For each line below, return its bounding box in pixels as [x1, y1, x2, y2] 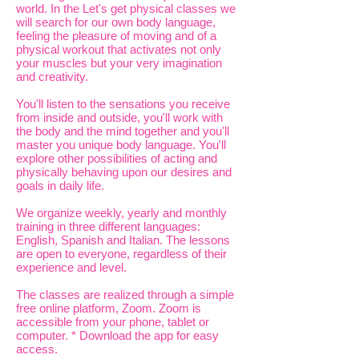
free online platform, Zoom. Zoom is [16, 301, 201, 315]
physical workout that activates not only [16, 42, 221, 56]
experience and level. [16, 260, 127, 274]
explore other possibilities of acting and [16, 151, 217, 165]
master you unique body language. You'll [16, 138, 226, 151]
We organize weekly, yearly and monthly [16, 206, 227, 220]
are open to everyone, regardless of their [16, 247, 227, 260]
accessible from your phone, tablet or [16, 315, 209, 329]
